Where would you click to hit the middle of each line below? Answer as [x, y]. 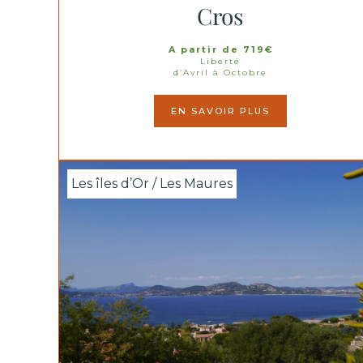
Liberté [220, 61]
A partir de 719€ [220, 49]
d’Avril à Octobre [220, 73]
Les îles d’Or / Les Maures [152, 184]
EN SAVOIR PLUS [220, 111]
